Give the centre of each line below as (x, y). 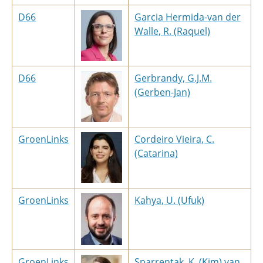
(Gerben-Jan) (162, 92)
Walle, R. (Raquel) (172, 31)
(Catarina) (156, 153)
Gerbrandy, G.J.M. (173, 78)
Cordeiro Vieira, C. (174, 139)
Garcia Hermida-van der (188, 17)
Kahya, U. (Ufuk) (169, 200)
